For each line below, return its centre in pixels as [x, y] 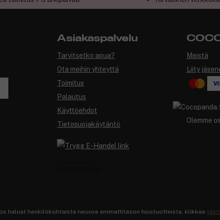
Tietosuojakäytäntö [89, 124]
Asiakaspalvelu [98, 39]
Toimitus [71, 83]
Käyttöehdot [77, 111]
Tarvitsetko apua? [86, 56]
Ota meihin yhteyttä [88, 69]
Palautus [72, 97]
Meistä [197, 56]
